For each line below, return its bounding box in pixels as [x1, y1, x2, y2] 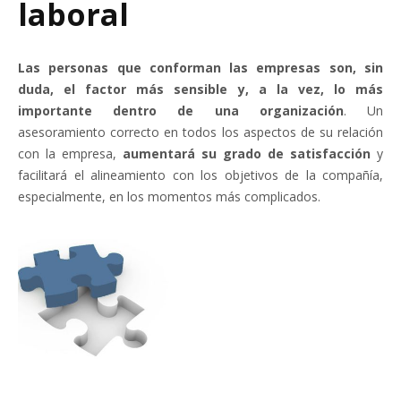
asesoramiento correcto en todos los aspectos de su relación [18, 124, 383, 141]
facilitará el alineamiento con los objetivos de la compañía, [18, 166, 383, 183]
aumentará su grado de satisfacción [123, 145, 371, 162]
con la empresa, [18, 145, 123, 162]
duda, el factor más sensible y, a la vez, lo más [18, 81, 383, 98]
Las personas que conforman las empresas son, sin [18, 59, 383, 76]
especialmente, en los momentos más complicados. [18, 188, 320, 205]
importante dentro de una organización [18, 102, 344, 119]
